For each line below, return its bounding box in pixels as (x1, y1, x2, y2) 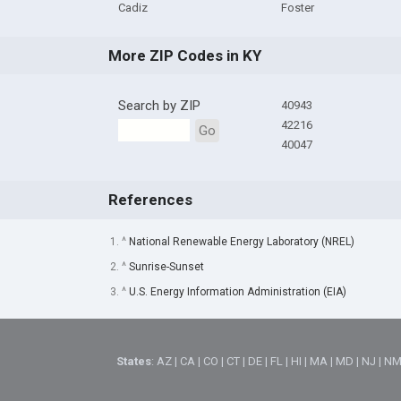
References (107, 191, 192, 209)
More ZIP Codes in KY (107, 47, 261, 65)
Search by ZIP (117, 98, 200, 115)
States (116, 354, 152, 369)
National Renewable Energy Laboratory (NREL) (128, 235, 354, 248)
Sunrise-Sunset (128, 260, 204, 273)
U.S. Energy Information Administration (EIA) (128, 285, 346, 298)
